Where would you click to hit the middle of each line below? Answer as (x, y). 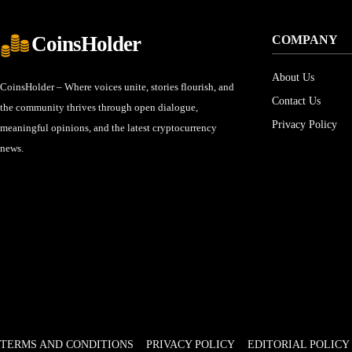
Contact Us (296, 101)
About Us (293, 78)
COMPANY (305, 40)
